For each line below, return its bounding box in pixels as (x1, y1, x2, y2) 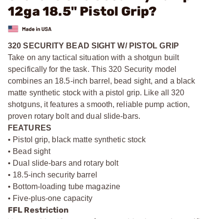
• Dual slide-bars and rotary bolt (8, 158, 119, 167)
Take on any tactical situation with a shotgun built (8, 53, 179, 62)
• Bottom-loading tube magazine (8, 182, 120, 191)
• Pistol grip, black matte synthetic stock (8, 135, 146, 144)
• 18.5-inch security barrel (8, 170, 97, 179)
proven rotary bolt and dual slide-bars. (8, 111, 140, 120)
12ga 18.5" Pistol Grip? (8, 4, 157, 19)
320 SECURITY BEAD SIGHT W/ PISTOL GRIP (8, 41, 179, 50)
